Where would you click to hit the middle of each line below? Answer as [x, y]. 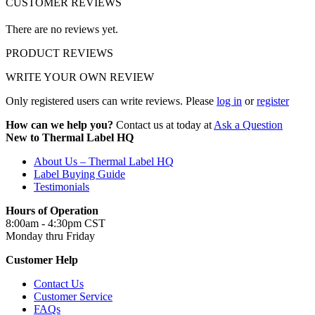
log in [229, 101]
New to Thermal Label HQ [70, 137]
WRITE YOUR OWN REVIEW [80, 77]
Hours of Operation [52, 210]
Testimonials [62, 186]
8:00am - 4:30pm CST [56, 223]
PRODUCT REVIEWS [59, 53]
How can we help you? [59, 124]
